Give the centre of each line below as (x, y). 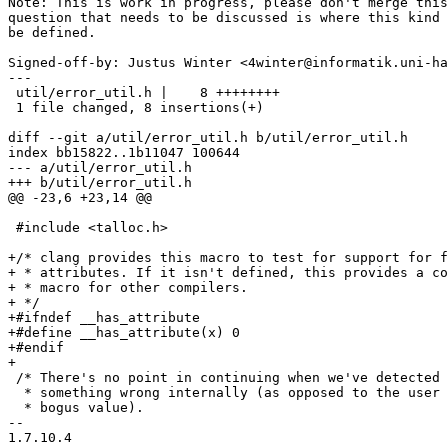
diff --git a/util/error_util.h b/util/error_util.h (208, 137)
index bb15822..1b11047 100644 (124, 152)
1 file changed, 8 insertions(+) (136, 107)
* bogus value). (76, 407)
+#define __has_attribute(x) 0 (124, 332)
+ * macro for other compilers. (128, 287)
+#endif (36, 347)
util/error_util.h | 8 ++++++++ (144, 92)
